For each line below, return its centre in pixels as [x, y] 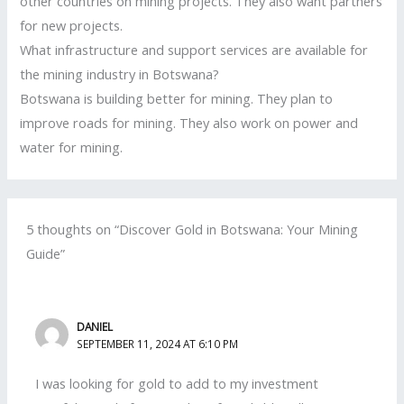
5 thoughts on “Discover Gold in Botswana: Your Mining [193, 230]
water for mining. [72, 147]
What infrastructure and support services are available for [194, 49]
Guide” [46, 254]
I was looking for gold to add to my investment [177, 384]
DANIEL [95, 326]
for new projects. [72, 25]
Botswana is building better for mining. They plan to [177, 98]
